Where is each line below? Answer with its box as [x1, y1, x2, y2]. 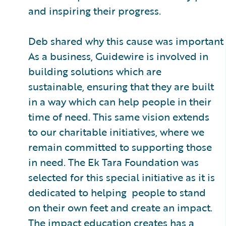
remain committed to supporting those [28, 139, 212, 154]
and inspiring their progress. [28, 3, 161, 18]
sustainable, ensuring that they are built [28, 78, 214, 94]
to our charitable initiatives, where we [28, 124, 204, 139]
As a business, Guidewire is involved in [28, 48, 208, 64]
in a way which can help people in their [28, 93, 211, 109]
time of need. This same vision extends [28, 108, 209, 124]
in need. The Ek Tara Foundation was [28, 154, 199, 169]
